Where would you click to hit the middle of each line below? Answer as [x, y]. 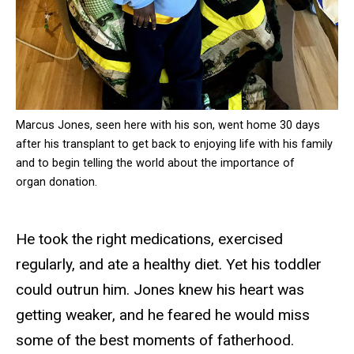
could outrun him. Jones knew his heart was [160, 289]
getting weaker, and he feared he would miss [163, 314]
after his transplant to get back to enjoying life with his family [174, 144]
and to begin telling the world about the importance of [155, 163]
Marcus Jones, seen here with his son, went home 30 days [168, 125]
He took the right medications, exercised [149, 239]
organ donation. [56, 182]
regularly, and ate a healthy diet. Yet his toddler [169, 264]
